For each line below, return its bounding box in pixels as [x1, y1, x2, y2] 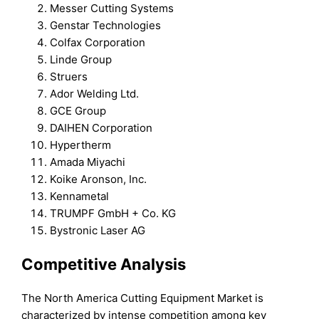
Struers [50, 69, 88, 83]
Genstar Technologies [50, 18, 162, 32]
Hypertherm [50, 137, 112, 152]
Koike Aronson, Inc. [50, 172, 147, 186]
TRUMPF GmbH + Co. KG [50, 206, 177, 220]
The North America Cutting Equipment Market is [21, 291, 264, 305]
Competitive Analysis [21, 254, 187, 273]
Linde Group [50, 52, 113, 66]
